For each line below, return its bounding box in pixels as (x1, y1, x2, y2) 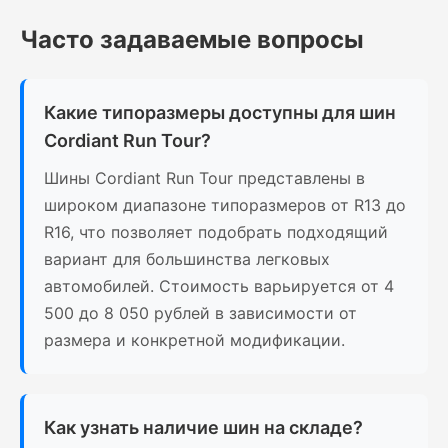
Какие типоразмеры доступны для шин (44, 102, 396, 124)
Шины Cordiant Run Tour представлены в (44, 168, 365, 189)
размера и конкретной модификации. (44, 330, 345, 351)
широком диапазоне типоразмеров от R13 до (44, 195, 406, 216)
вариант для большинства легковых (44, 249, 330, 270)
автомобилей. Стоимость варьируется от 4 (44, 276, 394, 297)
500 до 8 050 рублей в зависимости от (44, 303, 357, 324)
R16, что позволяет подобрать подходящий (44, 222, 388, 243)
